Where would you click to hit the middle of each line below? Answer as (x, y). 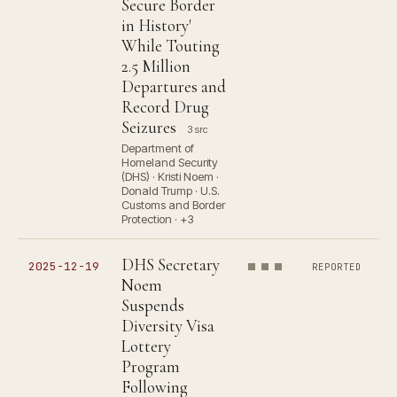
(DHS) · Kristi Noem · (170, 176)
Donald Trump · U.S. (171, 191)
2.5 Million (156, 66)
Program (151, 366)
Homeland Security (170, 162)
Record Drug (165, 107)
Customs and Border (173, 205)
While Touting (171, 46)
